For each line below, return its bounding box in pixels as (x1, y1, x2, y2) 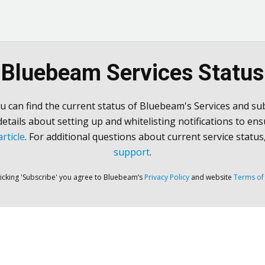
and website (189, 172, 234, 182)
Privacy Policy (144, 172, 189, 182)
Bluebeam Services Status (1, 60, 264, 86)
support (114, 146, 150, 159)
